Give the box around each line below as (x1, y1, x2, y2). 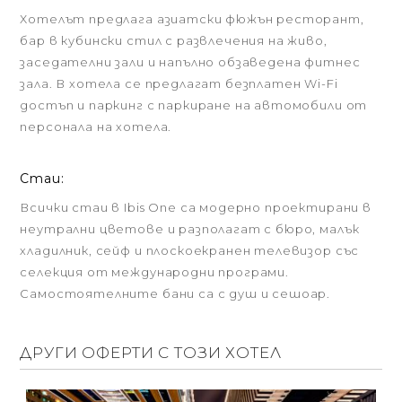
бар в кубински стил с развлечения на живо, (20, 33, 328, 48)
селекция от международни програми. (20, 265, 289, 279)
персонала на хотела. (20, 119, 172, 134)
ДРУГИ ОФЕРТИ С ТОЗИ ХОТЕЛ (20, 344, 282, 362)
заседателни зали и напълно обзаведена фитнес (20, 55, 361, 69)
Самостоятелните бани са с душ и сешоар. (20, 286, 331, 301)
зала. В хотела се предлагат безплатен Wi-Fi (20, 76, 338, 91)
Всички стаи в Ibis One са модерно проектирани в (20, 200, 371, 214)
